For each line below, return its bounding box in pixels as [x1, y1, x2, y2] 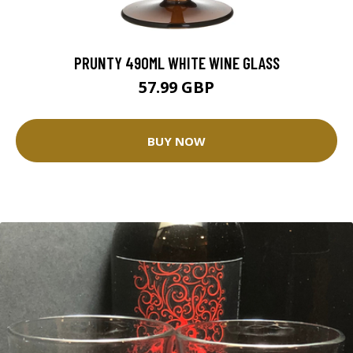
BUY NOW [147, 132, 206, 149]
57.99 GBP [139, 76, 214, 98]
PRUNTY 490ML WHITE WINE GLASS [73, 53, 280, 73]
